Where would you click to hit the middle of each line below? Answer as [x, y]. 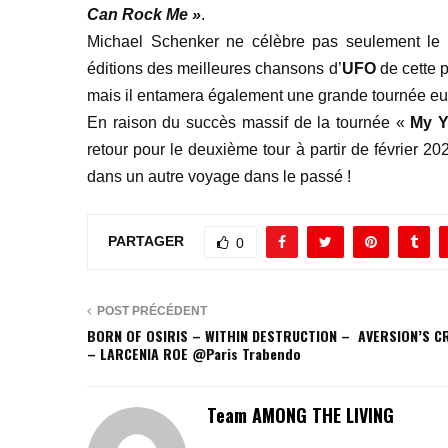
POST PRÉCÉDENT [152, 311]
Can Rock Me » [144, 15]
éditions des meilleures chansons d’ [214, 69]
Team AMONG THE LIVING [300, 415]
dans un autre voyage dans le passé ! [219, 177]
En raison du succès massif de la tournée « [249, 123]
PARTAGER [146, 241]
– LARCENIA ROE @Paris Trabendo [194, 354]
